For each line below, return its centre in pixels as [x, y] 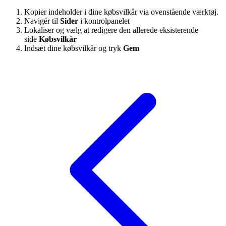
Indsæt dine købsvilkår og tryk [74, 48]
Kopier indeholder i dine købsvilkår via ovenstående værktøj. [121, 12]
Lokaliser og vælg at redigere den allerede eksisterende [111, 30]
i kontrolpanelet [104, 21]
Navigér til [42, 21]
